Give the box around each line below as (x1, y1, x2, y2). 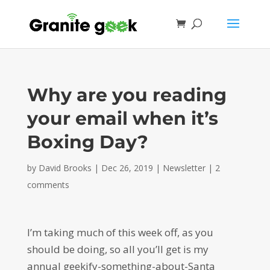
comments (27, 179, 69, 190)
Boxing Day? (27, 131, 148, 153)
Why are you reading (27, 84, 227, 106)
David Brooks (38, 162, 92, 174)
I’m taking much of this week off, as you (27, 225, 213, 239)
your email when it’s (27, 107, 218, 130)
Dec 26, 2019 (101, 162, 153, 174)
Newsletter (162, 162, 206, 174)
